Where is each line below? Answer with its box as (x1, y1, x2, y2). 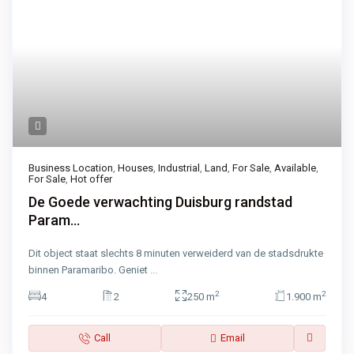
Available (274, 162, 317, 175)
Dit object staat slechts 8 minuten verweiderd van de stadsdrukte (28, 247, 324, 260)
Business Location (28, 162, 114, 175)
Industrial (158, 162, 201, 175)
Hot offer (70, 173, 113, 186)
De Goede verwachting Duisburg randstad (28, 194, 293, 211)
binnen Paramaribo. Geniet (28, 264, 151, 277)
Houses (118, 162, 154, 175)
